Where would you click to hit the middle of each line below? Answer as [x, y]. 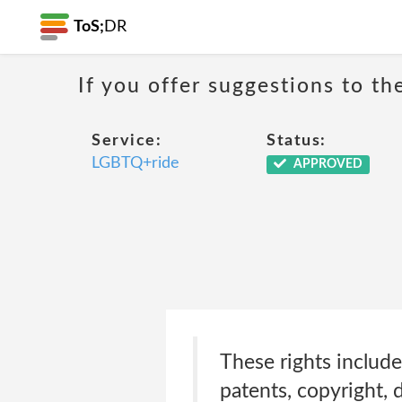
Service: [127, 141]
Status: [297, 141]
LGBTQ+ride [135, 163]
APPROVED [326, 164]
